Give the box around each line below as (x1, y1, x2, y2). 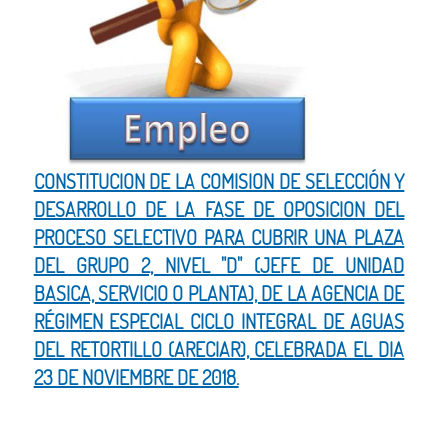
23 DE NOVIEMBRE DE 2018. (33, 365, 239, 391)
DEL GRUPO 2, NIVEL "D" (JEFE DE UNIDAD (33, 253, 405, 279)
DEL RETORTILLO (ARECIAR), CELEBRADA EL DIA (33, 337, 405, 363)
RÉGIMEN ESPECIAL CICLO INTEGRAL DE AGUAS (33, 309, 405, 335)
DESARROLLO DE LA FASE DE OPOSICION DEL (33, 197, 405, 223)
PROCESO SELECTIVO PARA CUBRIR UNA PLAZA (33, 225, 405, 251)
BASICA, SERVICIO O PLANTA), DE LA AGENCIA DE (33, 281, 405, 307)
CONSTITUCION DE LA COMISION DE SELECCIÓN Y (33, 169, 405, 195)
